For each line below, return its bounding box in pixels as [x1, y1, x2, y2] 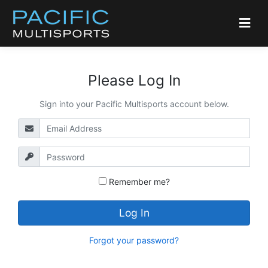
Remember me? [106, 176, 170, 187]
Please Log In [87, 71, 181, 89]
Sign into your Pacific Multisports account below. [39, 98, 229, 109]
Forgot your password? [89, 234, 179, 245]
